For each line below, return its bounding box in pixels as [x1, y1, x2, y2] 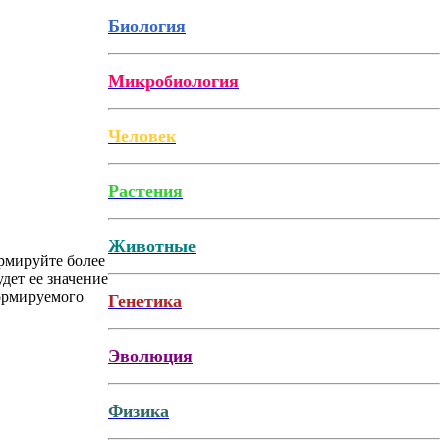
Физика [108, 400, 169, 421]
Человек [108, 125, 176, 146]
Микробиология [108, 70, 239, 91]
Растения [108, 180, 183, 201]
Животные [108, 235, 196, 256]
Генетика [108, 290, 182, 311]
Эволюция [108, 345, 193, 366]
